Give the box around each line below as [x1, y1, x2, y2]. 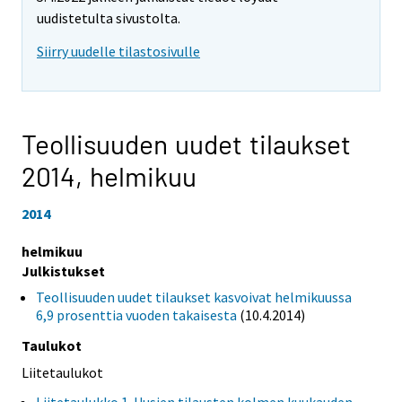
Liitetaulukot [22, 363, 103, 381]
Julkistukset [22, 261, 105, 280]
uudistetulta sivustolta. [37, 9, 180, 28]
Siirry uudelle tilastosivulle [37, 42, 200, 61]
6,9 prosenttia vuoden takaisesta [36, 305, 237, 324]
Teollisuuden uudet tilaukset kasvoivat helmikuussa [36, 287, 352, 306]
